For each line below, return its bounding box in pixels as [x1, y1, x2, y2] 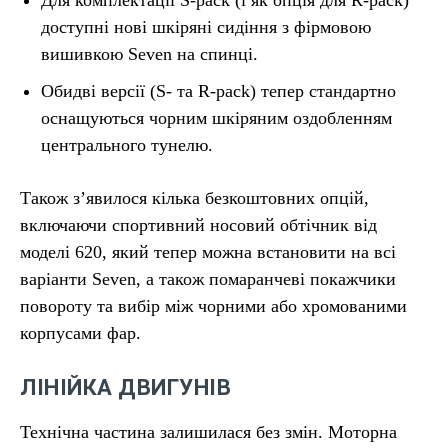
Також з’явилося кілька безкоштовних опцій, [20, 187, 369, 208]
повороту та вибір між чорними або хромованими [20, 295, 407, 316]
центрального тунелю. [41, 134, 213, 155]
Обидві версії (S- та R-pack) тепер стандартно [41, 80, 396, 101]
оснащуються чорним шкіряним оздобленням [41, 107, 392, 128]
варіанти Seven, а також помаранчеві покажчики [20, 268, 396, 289]
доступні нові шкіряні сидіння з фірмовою [41, 16, 371, 37]
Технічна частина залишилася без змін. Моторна [20, 421, 397, 442]
